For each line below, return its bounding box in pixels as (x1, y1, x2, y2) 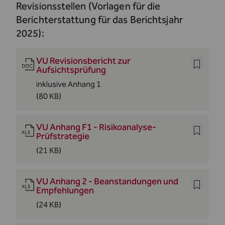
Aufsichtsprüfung (36, 64, 106, 75)
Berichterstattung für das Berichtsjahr (16, 14, 183, 26)
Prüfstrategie (36, 131, 89, 142)
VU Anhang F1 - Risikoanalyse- (36, 122, 156, 133)
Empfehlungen (36, 185, 94, 196)
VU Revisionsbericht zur (36, 55, 131, 66)
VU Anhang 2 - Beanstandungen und (36, 176, 178, 187)
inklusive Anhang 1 (36, 79, 101, 89)
